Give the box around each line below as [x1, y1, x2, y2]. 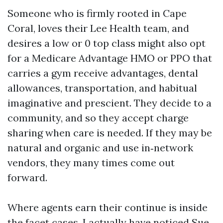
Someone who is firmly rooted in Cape [7, 7, 187, 19]
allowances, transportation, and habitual [7, 82, 197, 94]
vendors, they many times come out [7, 156, 175, 169]
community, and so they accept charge [7, 111, 189, 124]
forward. [7, 171, 47, 184]
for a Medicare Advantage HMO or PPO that [7, 52, 212, 64]
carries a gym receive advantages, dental [7, 67, 198, 79]
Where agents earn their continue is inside [7, 201, 208, 214]
